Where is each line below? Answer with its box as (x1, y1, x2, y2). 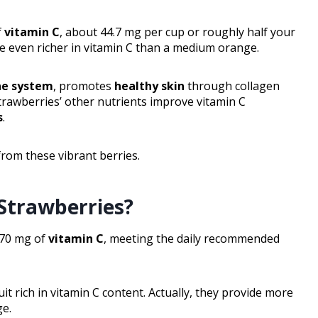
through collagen (185, 78, 280, 94)
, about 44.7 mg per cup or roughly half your (60, 24, 295, 40)
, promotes (53, 78, 114, 94)
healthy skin (114, 78, 185, 94)
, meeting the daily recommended (104, 231, 280, 247)
